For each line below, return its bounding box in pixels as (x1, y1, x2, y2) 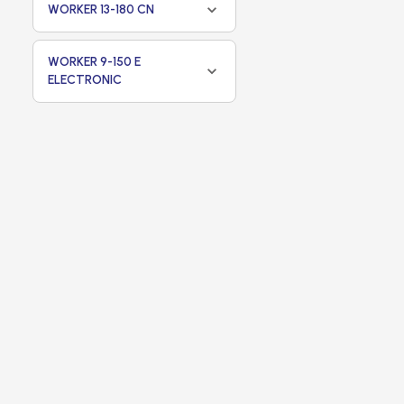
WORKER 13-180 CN (48, 2, 154, 17)
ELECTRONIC (48, 72, 122, 87)
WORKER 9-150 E (48, 54, 141, 69)
